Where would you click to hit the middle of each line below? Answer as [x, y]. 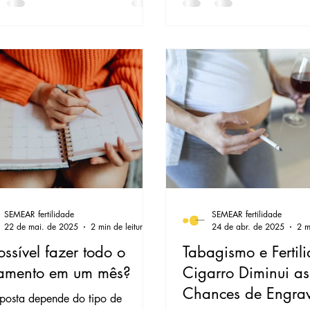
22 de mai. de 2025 [42, 227]
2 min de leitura [119, 227]
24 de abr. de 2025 [248, 227]
